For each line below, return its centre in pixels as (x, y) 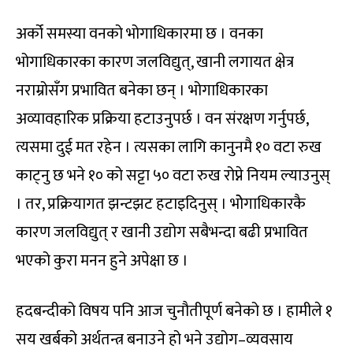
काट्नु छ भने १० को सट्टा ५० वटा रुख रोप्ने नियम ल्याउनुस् (173, 175)
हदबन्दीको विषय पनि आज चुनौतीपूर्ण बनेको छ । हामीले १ (174, 311)
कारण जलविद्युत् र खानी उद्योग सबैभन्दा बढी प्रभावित (162, 232)
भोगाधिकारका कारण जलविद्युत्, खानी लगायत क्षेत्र (155, 62)
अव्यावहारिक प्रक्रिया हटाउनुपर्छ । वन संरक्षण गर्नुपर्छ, (162, 119)
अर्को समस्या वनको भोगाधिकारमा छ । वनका (139, 33)
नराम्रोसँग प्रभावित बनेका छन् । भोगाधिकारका (142, 90)
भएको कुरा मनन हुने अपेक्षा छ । (102, 260)
